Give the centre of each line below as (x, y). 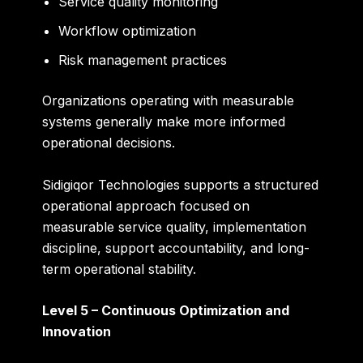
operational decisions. (109, 143)
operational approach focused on (146, 205)
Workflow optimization (128, 31)
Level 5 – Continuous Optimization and (166, 311)
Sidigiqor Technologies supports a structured (181, 184)
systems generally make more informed (164, 122)
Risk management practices (143, 60)
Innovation (77, 332)
